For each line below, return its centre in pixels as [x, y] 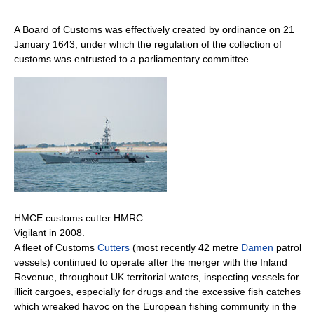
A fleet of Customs [56, 247]
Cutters [114, 247]
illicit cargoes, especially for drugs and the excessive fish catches [157, 291]
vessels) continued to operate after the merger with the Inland [151, 262]
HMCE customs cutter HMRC [78, 218]
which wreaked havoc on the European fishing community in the [155, 306]
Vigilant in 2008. [49, 232]
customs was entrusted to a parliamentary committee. [133, 59]
